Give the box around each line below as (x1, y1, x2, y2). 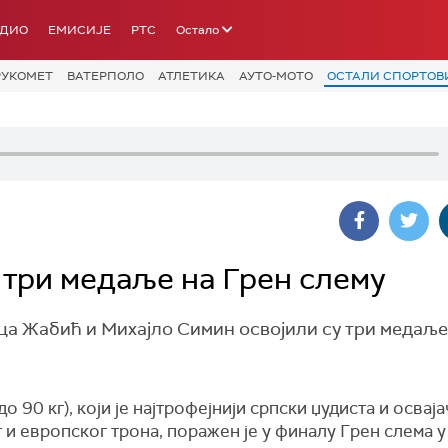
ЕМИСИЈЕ (48, 22, 111, 38)
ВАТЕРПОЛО (67, 68, 144, 84)
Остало (176, 22, 219, 38)
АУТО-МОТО (239, 68, 313, 84)
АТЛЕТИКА (158, 68, 225, 84)
